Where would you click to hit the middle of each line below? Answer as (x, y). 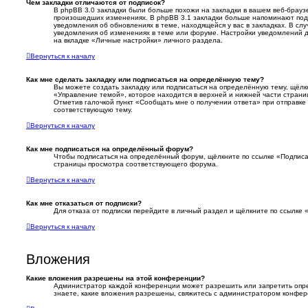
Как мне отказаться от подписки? (84, 203)
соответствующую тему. (93, 110)
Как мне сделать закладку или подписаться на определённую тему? (145, 80)
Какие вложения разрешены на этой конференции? (115, 278)
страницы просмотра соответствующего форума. (136, 164)
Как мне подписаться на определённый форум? (110, 149)
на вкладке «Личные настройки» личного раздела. (138, 41)
